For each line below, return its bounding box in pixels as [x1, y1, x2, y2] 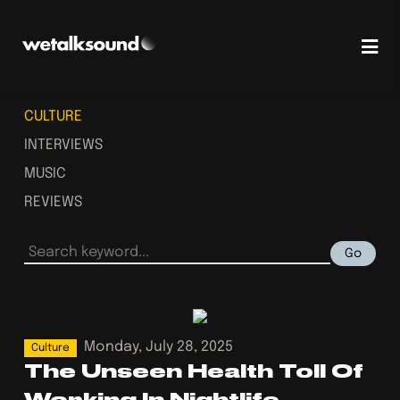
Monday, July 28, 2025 [84, 339, 233, 354]
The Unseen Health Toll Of [24, 360, 363, 382]
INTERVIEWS [24, 137, 103, 153]
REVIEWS [24, 195, 82, 210]
